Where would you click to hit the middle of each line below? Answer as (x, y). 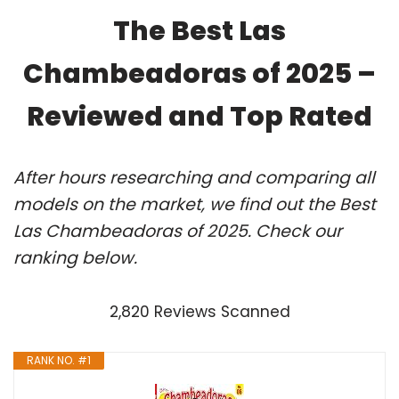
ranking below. (75, 257)
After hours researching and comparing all (194, 177)
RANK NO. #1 (59, 360)
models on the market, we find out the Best (195, 204)
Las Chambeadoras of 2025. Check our (178, 231)
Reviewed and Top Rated (199, 116)
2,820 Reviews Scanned (199, 311)
